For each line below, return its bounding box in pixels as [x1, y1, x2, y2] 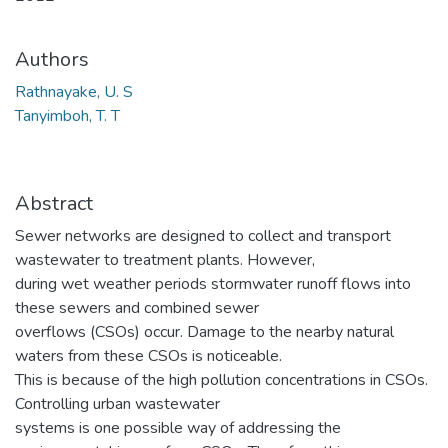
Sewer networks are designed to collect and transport [15, 225, 391, 247]
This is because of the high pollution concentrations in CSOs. [15, 369, 428, 391]
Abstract [15, 190, 93, 217]
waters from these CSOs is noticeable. [15, 345, 282, 367]
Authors [15, 46, 89, 73]
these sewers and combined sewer [15, 297, 259, 319]
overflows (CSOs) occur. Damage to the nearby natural [15, 321, 394, 343]
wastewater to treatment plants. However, [15, 249, 315, 271]
